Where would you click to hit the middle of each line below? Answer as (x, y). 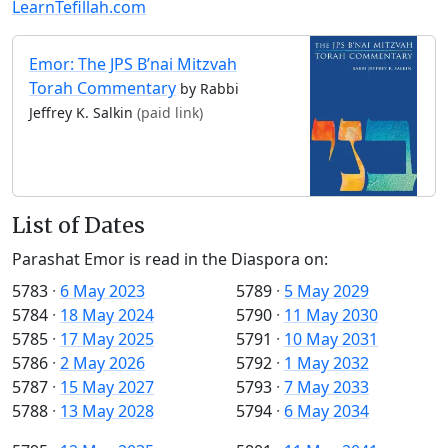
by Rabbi (209, 88)
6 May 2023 (102, 291)
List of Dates (78, 226)
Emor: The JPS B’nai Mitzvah (133, 63)
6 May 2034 (326, 411)
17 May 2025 (107, 339)
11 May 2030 (331, 315)
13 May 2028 (107, 411)
